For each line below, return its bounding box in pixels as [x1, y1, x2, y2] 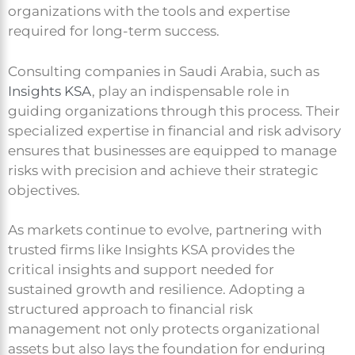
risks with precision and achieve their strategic [8, 162, 319, 178]
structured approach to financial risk [8, 301, 253, 318]
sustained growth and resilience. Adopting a [8, 281, 305, 298]
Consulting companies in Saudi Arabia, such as [8, 63, 319, 79]
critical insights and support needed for [8, 261, 274, 278]
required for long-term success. [8, 23, 219, 40]
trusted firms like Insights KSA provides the [8, 242, 295, 258]
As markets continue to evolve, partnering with [8, 222, 322, 239]
